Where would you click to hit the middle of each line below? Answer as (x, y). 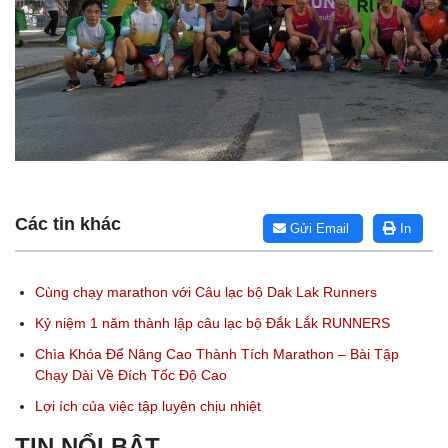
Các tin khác (68, 223)
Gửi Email (317, 228)
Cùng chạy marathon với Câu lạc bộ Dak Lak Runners (206, 291)
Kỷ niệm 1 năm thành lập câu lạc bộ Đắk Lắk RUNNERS (212, 322)
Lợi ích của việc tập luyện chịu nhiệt (148, 405)
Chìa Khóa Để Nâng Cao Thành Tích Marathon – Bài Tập (217, 353)
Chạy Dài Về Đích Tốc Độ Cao (131, 374)
